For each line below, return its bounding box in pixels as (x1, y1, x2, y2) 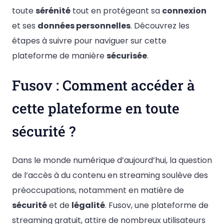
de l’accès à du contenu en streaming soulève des (12, 169, 208, 181)
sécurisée (106, 50, 147, 61)
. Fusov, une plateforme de (105, 199, 208, 211)
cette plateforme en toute (12, 99, 179, 118)
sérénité (35, 5, 70, 16)
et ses (12, 20, 37, 31)
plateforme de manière (12, 50, 106, 61)
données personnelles (37, 20, 130, 31)
